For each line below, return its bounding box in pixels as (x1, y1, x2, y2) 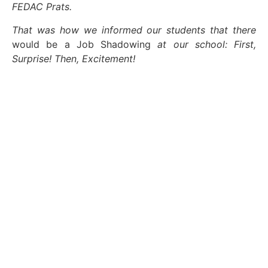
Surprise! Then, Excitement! (12, 52, 135, 65)
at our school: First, (157, 38, 256, 50)
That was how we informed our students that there (12, 23, 256, 36)
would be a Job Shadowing (12, 38, 158, 50)
